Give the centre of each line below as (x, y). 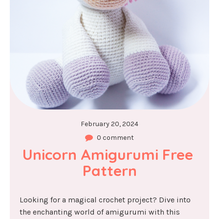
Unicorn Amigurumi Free (108, 154)
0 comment (115, 137)
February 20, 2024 (109, 124)
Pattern (109, 170)
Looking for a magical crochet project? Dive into (105, 199)
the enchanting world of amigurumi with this (100, 212)
